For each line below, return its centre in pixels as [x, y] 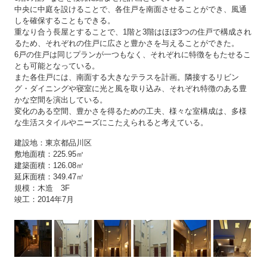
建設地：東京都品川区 [53, 142]
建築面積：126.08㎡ [49, 165]
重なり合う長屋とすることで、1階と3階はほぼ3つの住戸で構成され [133, 32]
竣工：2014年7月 [44, 199]
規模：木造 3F [42, 188]
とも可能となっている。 [57, 66]
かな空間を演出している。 [61, 100]
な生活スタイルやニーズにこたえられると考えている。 [111, 122]
